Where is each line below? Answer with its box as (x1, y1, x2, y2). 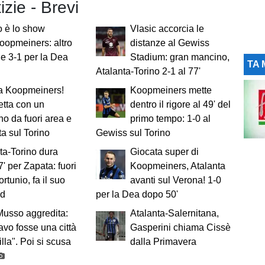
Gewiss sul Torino (95, 128, 170, 138)
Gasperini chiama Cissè (130, 222, 231, 233)
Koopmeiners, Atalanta (130, 161, 225, 172)
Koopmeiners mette (130, 85, 212, 96)
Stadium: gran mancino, (130, 52, 230, 63)
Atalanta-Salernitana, (130, 208, 219, 219)
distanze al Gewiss (130, 38, 209, 49)
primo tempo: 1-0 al (130, 114, 211, 124)
